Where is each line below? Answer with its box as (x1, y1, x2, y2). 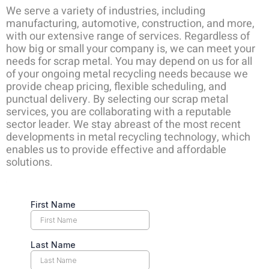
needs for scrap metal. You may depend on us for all (6, 53, 252, 70)
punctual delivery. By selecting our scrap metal (6, 91, 228, 107)
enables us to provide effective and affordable (6, 142, 226, 158)
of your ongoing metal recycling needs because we (6, 66, 248, 82)
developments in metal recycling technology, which (6, 129, 250, 145)
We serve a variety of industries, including (6, 3, 205, 19)
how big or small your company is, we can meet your (6, 41, 255, 57)
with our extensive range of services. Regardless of (6, 28, 250, 44)
